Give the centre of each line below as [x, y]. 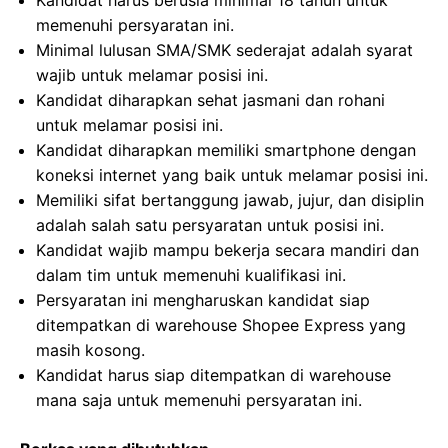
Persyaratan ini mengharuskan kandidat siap [203, 300]
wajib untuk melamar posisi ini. [152, 75]
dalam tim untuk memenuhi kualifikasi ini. [191, 275]
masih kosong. [90, 350]
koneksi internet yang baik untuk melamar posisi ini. [232, 175]
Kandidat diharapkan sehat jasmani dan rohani [210, 100]
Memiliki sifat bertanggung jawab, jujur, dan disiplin [230, 200]
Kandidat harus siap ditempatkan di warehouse [213, 375]
